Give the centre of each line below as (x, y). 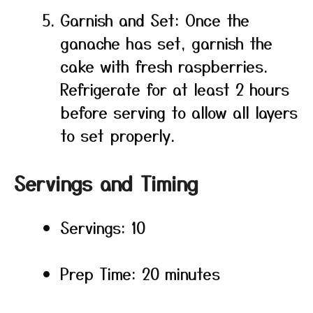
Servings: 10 (103, 227)
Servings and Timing (106, 183)
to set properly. (117, 135)
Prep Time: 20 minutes (140, 273)
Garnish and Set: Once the (155, 20)
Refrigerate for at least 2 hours (175, 89)
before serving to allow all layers (179, 112)
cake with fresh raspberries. (164, 66)
